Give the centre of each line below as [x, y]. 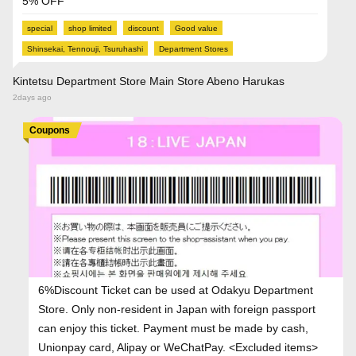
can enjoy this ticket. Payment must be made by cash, [173, 328]
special [40, 28]
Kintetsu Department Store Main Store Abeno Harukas [149, 81]
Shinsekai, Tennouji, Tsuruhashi [85, 48]
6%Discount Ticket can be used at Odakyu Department [176, 290]
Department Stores [193, 48]
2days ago [32, 97]
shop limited [90, 28]
